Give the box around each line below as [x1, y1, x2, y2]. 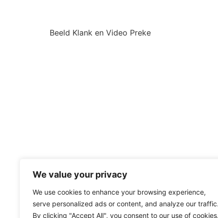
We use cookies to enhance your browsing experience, [33, 188, 206, 196]
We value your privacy [33, 169, 127, 180]
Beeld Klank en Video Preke [50, 27, 151, 37]
